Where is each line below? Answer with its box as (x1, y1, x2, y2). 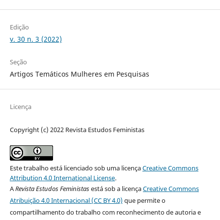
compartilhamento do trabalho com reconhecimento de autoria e (9, 207, 201, 217)
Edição (9, 23, 29, 32)
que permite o (122, 195, 165, 205)
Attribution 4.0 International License (9, 173, 115, 182)
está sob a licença (89, 184, 143, 193)
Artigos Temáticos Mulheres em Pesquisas (9, 69, 149, 79)
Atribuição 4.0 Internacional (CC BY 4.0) (9, 195, 123, 205)
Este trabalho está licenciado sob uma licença (9, 163, 142, 172)
